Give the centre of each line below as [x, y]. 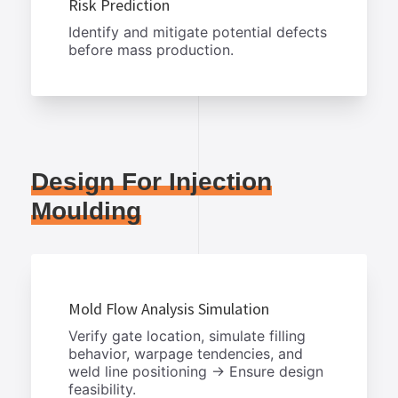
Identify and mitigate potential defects [198, 32]
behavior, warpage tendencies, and [186, 353]
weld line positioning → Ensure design [196, 371]
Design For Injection [151, 182]
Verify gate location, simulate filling [187, 335]
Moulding [86, 211]
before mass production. [151, 49]
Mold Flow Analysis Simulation [169, 309]
